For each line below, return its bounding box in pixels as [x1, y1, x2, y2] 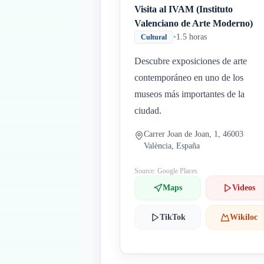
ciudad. [134, 105, 161, 115]
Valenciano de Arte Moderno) [134, 18, 253, 28]
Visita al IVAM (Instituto [134, 4, 233, 14]
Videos [232, 183, 256, 192]
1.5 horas [176, 32, 207, 41]
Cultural [141, 33, 167, 41]
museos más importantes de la [134, 89, 245, 99]
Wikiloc [230, 213, 258, 222]
